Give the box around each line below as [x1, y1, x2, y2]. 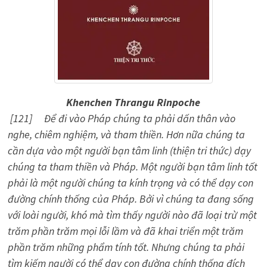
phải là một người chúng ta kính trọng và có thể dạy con [7, 176, 253, 190]
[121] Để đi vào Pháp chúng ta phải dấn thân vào [7, 111, 235, 125]
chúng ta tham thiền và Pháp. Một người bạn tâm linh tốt [7, 160, 257, 173]
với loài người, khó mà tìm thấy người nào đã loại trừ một [7, 208, 257, 222]
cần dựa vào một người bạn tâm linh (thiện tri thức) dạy [7, 144, 251, 157]
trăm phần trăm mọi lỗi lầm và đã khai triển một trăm [7, 224, 243, 238]
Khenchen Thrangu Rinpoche [66, 95, 201, 109]
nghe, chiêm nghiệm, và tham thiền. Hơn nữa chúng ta [7, 128, 245, 141]
